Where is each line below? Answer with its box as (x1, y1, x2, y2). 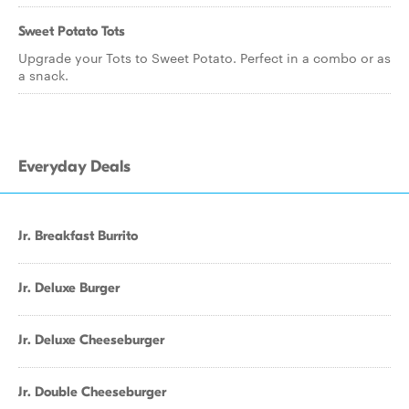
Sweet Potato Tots (18, 23, 125, 39)
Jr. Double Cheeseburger (18, 383, 166, 400)
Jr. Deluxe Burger (18, 279, 120, 296)
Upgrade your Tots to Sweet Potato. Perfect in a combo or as (18, 48, 391, 67)
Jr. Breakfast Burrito (18, 227, 138, 244)
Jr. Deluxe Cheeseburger (18, 331, 164, 348)
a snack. (18, 66, 68, 84)
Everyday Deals (18, 157, 131, 176)
